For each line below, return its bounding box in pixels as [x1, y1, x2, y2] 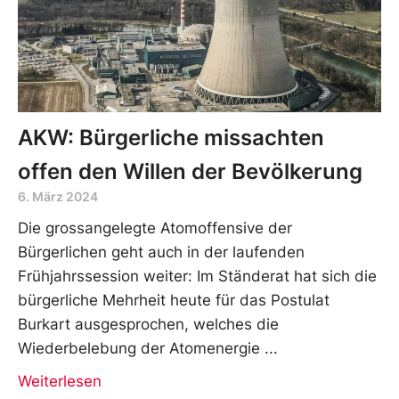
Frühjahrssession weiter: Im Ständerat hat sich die [18, 266, 377, 285]
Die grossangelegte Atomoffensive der [18, 218, 292, 237]
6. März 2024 [18, 188, 98, 204]
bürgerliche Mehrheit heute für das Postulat [18, 290, 330, 309]
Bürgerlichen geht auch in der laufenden [18, 242, 305, 261]
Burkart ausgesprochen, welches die [18, 314, 279, 333]
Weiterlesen [18, 371, 102, 390]
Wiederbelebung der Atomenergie [18, 338, 260, 357]
